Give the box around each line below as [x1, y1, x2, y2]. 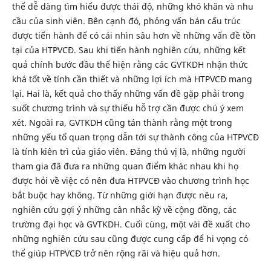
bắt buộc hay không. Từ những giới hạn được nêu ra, [11, 189, 228, 201]
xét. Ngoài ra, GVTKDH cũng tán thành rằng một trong [11, 117, 232, 128]
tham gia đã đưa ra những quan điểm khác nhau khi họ [11, 160, 238, 172]
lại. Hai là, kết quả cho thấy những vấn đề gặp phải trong [11, 88, 244, 99]
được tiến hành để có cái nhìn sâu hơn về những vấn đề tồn [11, 30, 256, 41]
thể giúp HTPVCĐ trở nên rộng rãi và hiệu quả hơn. [11, 247, 220, 259]
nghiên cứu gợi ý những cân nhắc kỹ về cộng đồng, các [11, 204, 237, 215]
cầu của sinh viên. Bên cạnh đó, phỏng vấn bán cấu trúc [11, 15, 241, 27]
